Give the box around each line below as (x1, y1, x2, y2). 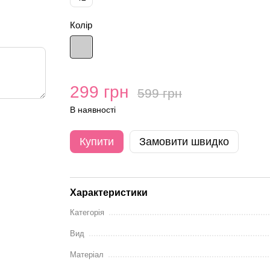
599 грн (137, 86, 182, 100)
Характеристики (69, 187, 148, 198)
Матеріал (69, 250, 104, 259)
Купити (79, 136, 114, 148)
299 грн (69, 83, 128, 101)
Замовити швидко (139, 136, 229, 148)
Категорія (69, 208, 104, 217)
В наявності (69, 105, 116, 115)
